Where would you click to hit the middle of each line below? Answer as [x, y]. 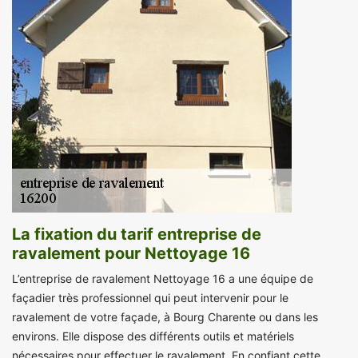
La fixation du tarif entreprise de [137, 235]
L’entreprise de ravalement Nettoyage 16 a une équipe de [163, 279]
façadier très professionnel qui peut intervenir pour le [150, 298]
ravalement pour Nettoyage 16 [131, 254]
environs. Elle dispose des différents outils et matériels [153, 336]
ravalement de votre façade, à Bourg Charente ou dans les [165, 317]
